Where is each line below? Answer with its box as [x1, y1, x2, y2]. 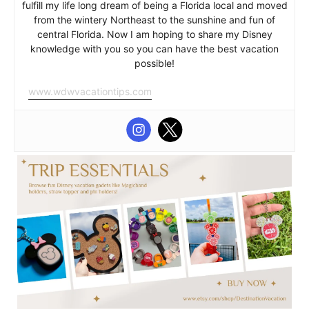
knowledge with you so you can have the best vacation [30, 42, 279, 54]
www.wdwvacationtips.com [28, 85, 152, 97]
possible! [134, 57, 175, 69]
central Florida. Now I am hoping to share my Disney [37, 28, 272, 40]
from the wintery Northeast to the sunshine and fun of [34, 13, 275, 26]
